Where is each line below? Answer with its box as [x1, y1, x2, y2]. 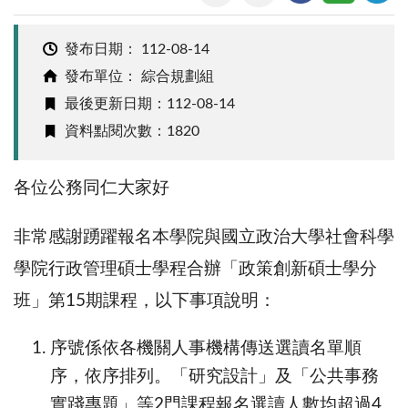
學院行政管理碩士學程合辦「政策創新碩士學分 [14, 260, 377, 278]
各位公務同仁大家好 [14, 178, 169, 197]
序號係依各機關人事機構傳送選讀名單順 [50, 339, 362, 357]
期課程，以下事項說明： [86, 291, 276, 310]
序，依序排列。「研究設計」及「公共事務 [50, 367, 379, 385]
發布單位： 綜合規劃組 [64, 69, 214, 85]
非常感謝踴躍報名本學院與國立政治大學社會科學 [14, 228, 394, 246]
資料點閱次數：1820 [64, 124, 199, 139]
